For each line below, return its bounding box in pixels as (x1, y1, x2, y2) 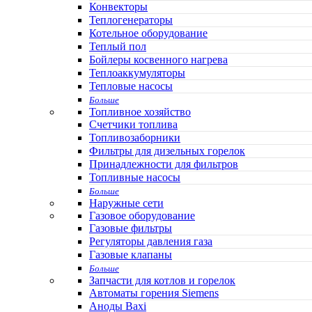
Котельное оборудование (89, 27, 208, 40)
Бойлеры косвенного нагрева (89, 54, 228, 66)
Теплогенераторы (89, 14, 173, 26)
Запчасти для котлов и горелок (89, 274, 235, 287)
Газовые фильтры (89, 222, 172, 235)
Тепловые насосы (89, 80, 173, 93)
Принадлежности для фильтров (89, 158, 238, 171)
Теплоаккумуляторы (89, 67, 185, 79)
